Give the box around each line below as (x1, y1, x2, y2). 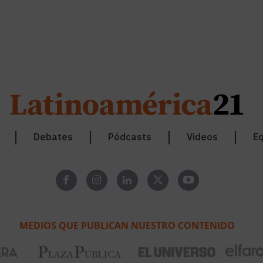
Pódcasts (107, 131, 151, 143)
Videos (186, 131, 218, 143)
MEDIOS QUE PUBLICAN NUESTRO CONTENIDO (19, 218, 235, 232)
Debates (33, 131, 73, 143)
